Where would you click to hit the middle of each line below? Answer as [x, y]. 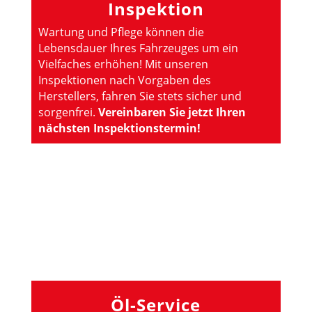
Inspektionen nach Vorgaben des [124, 80]
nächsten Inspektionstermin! [119, 128]
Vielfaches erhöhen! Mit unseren [123, 64]
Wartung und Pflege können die [121, 32]
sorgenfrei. [68, 112]
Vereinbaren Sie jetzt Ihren [172, 112]
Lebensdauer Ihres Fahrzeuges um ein [138, 48]
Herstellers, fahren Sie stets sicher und [140, 96]
